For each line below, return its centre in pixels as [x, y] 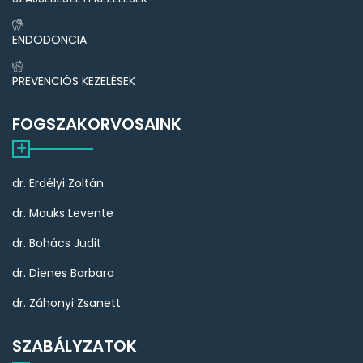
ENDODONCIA [49, 39]
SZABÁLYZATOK [75, 346]
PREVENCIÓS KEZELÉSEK [74, 81]
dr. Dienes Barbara [63, 273]
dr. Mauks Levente [63, 213]
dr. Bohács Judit [57, 243]
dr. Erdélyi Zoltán [58, 183]
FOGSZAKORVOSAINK [97, 124]
